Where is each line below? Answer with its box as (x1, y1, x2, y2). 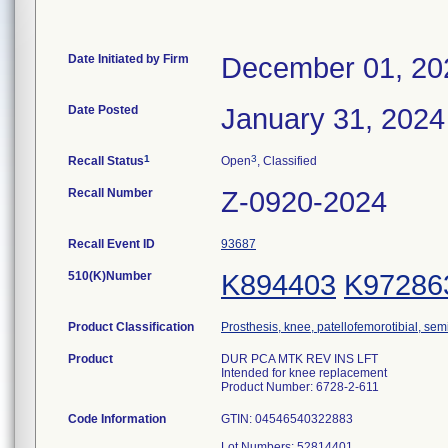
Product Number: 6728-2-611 (221, 380, 379, 394)
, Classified (257, 154, 317, 168)
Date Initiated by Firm (68, 52, 189, 66)
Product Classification (68, 320, 194, 334)
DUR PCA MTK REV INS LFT (221, 352, 378, 366)
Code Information (68, 412, 166, 426)
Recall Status (68, 154, 144, 168)
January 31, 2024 (221, 103, 445, 135)
